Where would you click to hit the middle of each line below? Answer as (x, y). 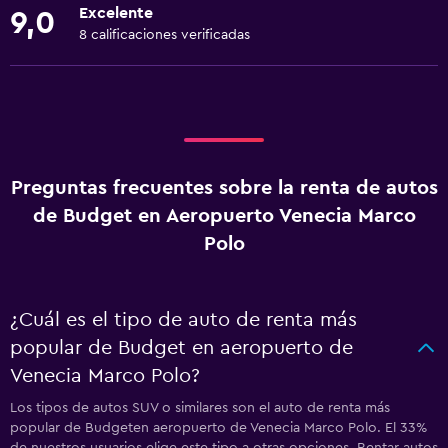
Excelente (116, 13)
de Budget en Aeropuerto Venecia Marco (224, 216)
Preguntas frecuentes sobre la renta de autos (224, 188)
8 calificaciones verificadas (164, 35)
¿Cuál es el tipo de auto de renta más (183, 320)
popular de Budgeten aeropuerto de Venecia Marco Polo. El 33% (218, 428)
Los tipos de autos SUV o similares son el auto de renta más (200, 408)
